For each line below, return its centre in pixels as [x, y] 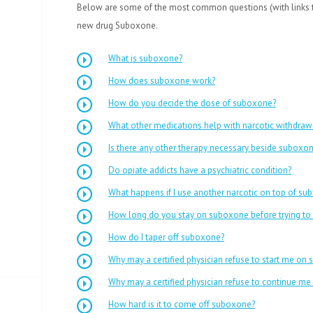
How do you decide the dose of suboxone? [192, 103]
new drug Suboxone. [117, 26]
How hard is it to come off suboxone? [182, 304]
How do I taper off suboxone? [166, 237]
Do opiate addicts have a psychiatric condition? [200, 170]
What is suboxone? [145, 58]
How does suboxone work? [162, 81]
